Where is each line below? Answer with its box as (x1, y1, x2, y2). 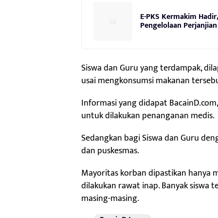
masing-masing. (81, 191, 139, 206)
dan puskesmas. (81, 144, 139, 159)
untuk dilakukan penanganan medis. (81, 109, 215, 124)
